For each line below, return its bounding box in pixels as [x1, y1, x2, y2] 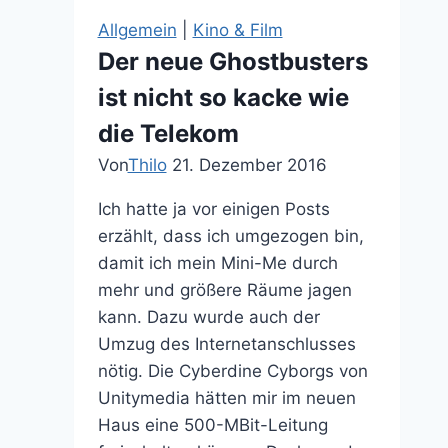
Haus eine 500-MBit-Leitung [97, 414, 328, 435]
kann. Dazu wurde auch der [97, 306, 320, 327]
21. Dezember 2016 [171, 154, 327, 175]
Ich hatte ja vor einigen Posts [97, 198, 330, 219]
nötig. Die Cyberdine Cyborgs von [97, 360, 368, 381]
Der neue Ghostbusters [97, 46, 368, 76]
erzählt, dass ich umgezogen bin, [97, 225, 364, 246]
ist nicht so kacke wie [97, 82, 349, 112]
